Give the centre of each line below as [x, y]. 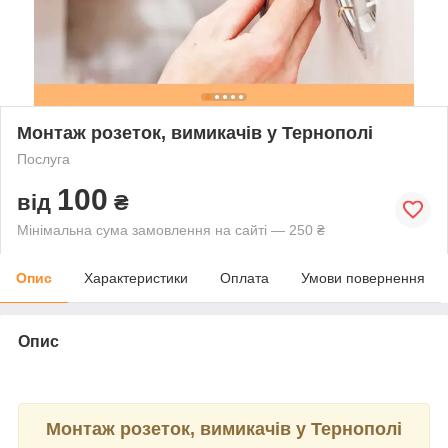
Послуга [43, 158]
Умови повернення [363, 277]
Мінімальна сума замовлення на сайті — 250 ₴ [171, 229]
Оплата [244, 277]
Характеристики [136, 277]
